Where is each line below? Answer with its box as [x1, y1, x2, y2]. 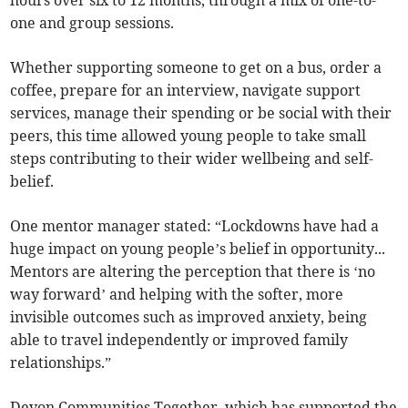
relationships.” [10, 352, 112, 372]
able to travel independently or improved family [10, 330, 349, 349]
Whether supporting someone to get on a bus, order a [10, 57, 382, 76]
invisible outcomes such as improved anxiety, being [10, 307, 368, 326]
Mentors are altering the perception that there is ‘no [10, 261, 376, 280]
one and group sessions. [10, 13, 175, 32]
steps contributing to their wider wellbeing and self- [10, 148, 374, 168]
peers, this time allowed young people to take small [10, 126, 367, 145]
